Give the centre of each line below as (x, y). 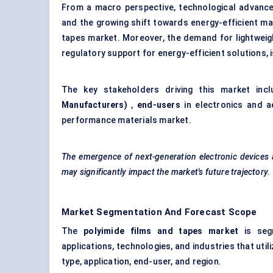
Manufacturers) (94, 105)
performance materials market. (126, 120)
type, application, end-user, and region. (141, 262)
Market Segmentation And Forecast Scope (159, 212)
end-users (159, 105)
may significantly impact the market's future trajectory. (166, 172)
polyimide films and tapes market (161, 231)
